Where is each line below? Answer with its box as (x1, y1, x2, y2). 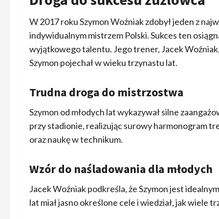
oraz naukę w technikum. (29, 133, 123, 145)
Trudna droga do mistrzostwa (29, 84, 183, 100)
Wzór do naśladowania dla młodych (29, 161, 213, 176)
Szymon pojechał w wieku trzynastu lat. (29, 57, 177, 68)
